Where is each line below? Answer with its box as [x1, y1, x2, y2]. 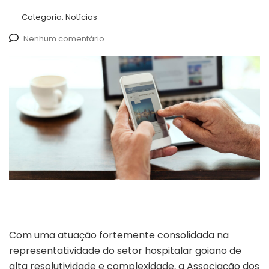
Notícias [65, 11, 97, 23]
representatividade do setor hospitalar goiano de [9, 244, 241, 258]
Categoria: [22, 11, 65, 23]
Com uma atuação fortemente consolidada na [9, 228, 229, 243]
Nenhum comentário [23, 33, 104, 45]
